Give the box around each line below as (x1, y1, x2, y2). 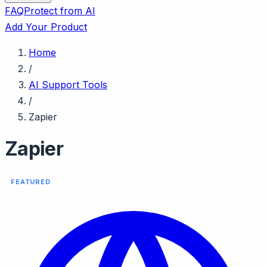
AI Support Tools (29, 79, 107, 91)
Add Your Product (5, 21, 87, 33)
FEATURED (10, 178, 51, 187)
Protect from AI (24, 5, 95, 17)
